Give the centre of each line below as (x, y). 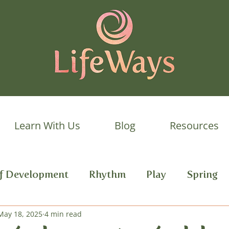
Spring (202, 175)
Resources (194, 125)
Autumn (101, 215)
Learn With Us (47, 125)
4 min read (63, 214)
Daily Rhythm (173, 215)
